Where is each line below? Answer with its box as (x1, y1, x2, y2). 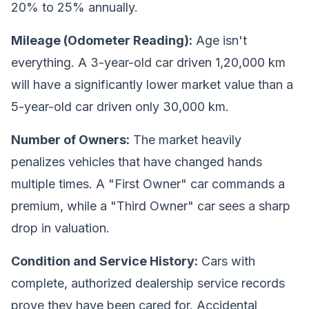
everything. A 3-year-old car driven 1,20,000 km (11, 55, 286, 70)
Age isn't (192, 33, 247, 48)
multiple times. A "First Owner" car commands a (11, 177, 285, 191)
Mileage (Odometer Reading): (11, 33, 192, 48)
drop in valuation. (11, 221, 110, 235)
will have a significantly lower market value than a (11, 77, 293, 92)
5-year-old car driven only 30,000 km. (11, 99, 229, 114)
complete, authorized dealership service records (11, 276, 285, 290)
